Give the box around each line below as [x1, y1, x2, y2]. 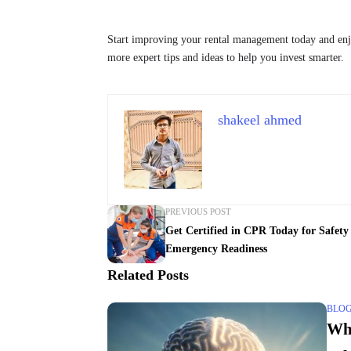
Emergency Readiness [165, 243, 267, 255]
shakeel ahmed [218, 112, 302, 128]
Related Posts [107, 267, 189, 284]
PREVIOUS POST [165, 207, 231, 217]
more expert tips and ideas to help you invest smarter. [107, 52, 344, 64]
